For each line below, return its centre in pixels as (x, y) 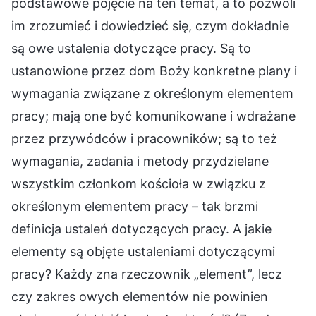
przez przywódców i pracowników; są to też (144, 139)
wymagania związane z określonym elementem (152, 94)
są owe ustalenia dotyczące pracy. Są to (131, 49)
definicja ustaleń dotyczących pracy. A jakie (141, 229)
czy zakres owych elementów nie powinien (140, 297)
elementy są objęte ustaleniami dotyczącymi (143, 252)
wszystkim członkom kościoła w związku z (139, 184)
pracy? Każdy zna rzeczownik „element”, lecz (147, 274)
